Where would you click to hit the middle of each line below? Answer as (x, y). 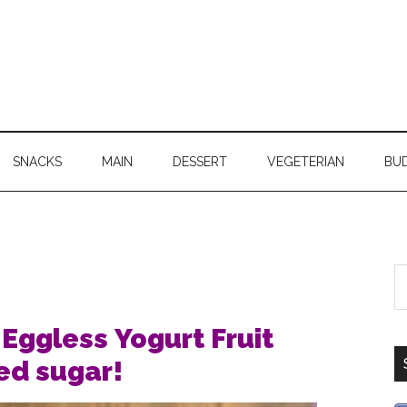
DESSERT (200, 162)
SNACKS (37, 162)
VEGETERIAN (306, 162)
